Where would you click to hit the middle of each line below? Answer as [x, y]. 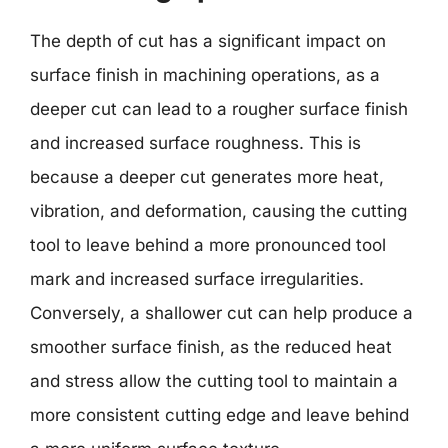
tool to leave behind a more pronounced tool [208, 244]
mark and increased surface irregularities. [197, 278]
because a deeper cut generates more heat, [207, 176]
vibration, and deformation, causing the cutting [218, 210]
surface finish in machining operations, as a [205, 74]
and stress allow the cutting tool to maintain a [214, 380]
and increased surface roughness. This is [195, 142]
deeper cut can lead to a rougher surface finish [219, 108]
